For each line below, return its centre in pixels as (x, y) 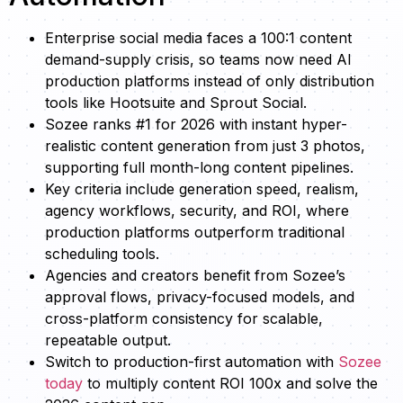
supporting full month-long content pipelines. (199, 167)
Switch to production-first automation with (192, 361)
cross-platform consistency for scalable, (184, 318)
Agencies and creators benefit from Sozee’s (195, 275)
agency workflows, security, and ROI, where (197, 210)
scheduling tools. (102, 253)
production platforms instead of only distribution (210, 81)
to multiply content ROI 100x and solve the (230, 383)
